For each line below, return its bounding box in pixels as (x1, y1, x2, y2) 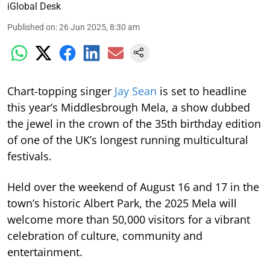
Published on (7, 22, 55, 33)
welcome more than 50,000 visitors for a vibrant (7, 212, 250, 227)
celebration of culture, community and (7, 228, 202, 243)
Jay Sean (115, 84, 157, 99)
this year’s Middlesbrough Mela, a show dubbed (7, 100, 250, 115)
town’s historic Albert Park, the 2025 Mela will (7, 196, 237, 211)
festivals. (7, 149, 52, 164)
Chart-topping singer (7, 84, 115, 99)
